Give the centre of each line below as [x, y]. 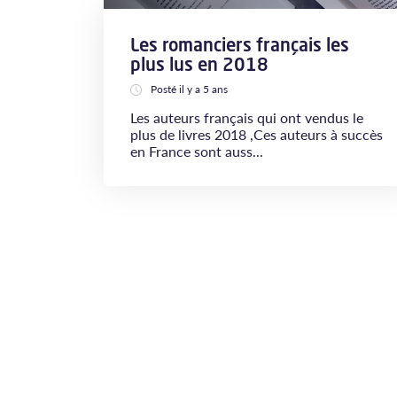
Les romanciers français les [240, 45]
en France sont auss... [197, 151]
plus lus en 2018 [199, 64]
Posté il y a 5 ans [189, 89]
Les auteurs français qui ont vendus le [247, 117]
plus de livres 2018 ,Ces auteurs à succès [257, 134]
